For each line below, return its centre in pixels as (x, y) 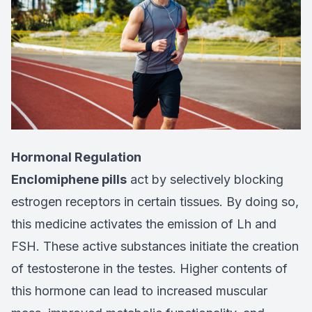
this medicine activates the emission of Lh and (144, 224)
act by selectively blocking (205, 180)
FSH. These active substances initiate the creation (155, 247)
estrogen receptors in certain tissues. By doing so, (155, 202)
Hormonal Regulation (76, 157)
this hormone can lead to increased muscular (139, 291)
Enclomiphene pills (69, 180)
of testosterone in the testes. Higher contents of (149, 269)
